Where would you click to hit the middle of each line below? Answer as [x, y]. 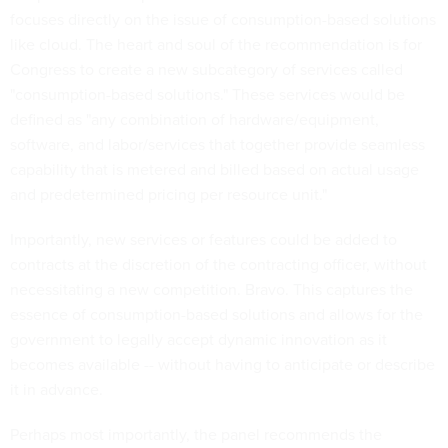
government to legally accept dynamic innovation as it [198, 339]
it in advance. [56, 389]
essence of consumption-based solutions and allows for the [216, 314]
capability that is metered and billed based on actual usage [214, 169]
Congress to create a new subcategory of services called [206, 69]
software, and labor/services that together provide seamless [217, 144]
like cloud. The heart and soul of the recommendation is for [216, 44]
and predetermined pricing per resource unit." [168, 194]
